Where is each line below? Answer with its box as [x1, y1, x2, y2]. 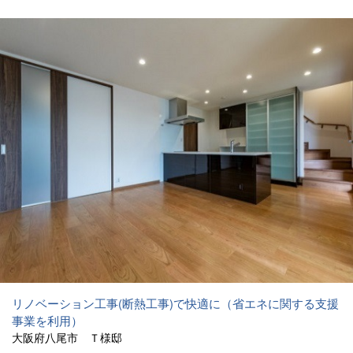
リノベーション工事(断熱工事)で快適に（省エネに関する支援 [12, 295, 339, 311]
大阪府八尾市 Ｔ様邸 [12, 329, 122, 345]
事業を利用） [12, 312, 83, 329]
